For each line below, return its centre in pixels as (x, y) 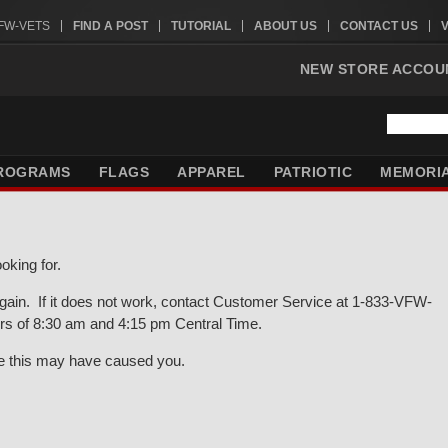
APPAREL (211, 172)
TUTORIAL (200, 26)
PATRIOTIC (313, 172)
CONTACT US (378, 26)
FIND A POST (110, 26)
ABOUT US (285, 26)
